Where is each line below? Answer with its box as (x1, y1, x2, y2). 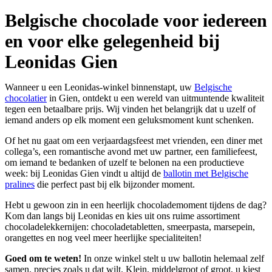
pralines (5, 179, 35, 190)
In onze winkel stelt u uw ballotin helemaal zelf (81, 253, 264, 264)
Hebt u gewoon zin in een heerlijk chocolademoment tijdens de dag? (5, 200, 267, 211)
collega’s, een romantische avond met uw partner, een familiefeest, (5, 146, 257, 157)
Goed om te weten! (5, 253, 81, 264)
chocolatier (5, 93, 47, 104)
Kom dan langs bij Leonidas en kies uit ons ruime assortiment (5, 211, 240, 222)
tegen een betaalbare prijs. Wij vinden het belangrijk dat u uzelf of (5, 104, 256, 115)
